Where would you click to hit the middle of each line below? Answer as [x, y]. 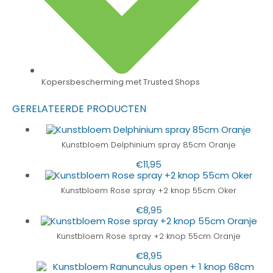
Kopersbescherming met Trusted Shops [121, 82]
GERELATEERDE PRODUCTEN [79, 109]
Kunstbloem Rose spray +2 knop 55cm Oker [149, 191]
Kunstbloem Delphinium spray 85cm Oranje [149, 145]
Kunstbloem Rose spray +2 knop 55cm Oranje [149, 236]
